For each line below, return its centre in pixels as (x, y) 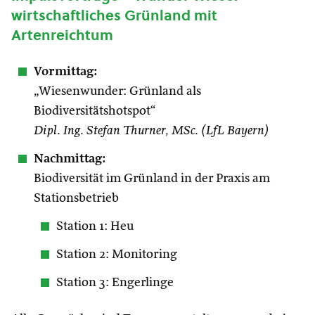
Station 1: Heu (95, 226)
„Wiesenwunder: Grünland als (117, 91)
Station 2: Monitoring (117, 255)
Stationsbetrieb (76, 198)
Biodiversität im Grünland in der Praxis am (152, 179)
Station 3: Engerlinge (115, 283)
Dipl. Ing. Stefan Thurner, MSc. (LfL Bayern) (152, 131)
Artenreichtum (62, 35)
